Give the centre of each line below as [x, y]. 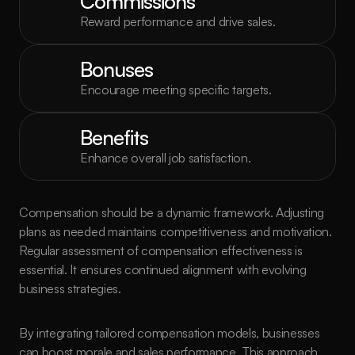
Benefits [114, 137]
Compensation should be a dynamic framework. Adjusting [172, 212]
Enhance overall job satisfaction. [166, 158]
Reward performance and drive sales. [178, 21]
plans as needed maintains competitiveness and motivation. [176, 231]
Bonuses [116, 69]
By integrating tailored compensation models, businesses [170, 333]
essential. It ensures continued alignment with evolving [163, 269]
